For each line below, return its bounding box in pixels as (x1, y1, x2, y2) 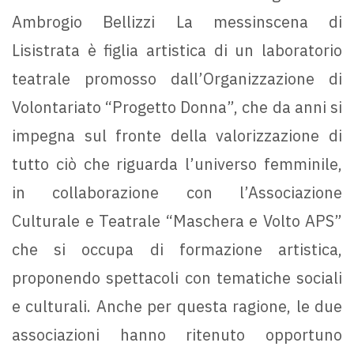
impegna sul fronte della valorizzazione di (12, 125, 342, 147)
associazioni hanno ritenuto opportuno (12, 324, 342, 346)
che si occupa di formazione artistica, (12, 239, 342, 261)
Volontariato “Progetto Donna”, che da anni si (12, 96, 342, 119)
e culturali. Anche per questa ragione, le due (12, 296, 342, 318)
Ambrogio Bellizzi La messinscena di (12, 11, 342, 33)
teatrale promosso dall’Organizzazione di (12, 68, 342, 90)
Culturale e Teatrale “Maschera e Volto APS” (12, 210, 342, 232)
